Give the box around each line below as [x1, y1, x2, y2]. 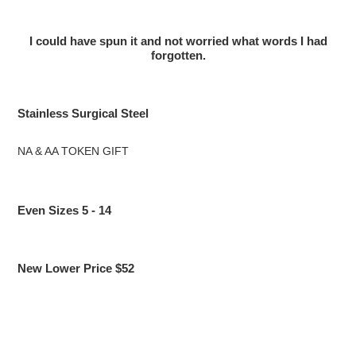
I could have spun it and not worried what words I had [29, 34, 327, 48]
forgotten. [150, 48, 206, 63]
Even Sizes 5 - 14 [17, 203, 111, 217]
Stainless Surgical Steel [17, 106, 149, 121]
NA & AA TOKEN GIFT [17, 144, 129, 157]
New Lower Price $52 [17, 261, 134, 275]
